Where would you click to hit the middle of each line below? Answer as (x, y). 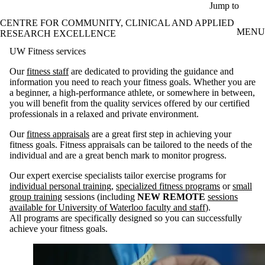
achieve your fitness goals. (59, 228)
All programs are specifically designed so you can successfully (126, 218)
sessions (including (98, 196)
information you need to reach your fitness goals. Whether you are (132, 82)
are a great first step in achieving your (160, 134)
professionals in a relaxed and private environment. (104, 114)
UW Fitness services (48, 51)
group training (36, 196)
